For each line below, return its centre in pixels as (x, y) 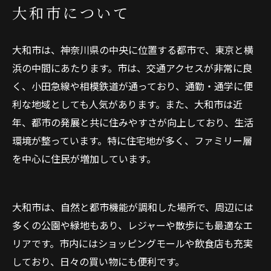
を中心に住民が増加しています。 (84, 158)
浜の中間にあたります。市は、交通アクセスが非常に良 (132, 68)
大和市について (71, 12)
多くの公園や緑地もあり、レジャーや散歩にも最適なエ (132, 225)
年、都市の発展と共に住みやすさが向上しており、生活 (133, 122)
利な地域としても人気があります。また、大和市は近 (127, 104)
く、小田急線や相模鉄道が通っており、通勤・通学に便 (132, 86)
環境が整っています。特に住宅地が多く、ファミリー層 (132, 140)
